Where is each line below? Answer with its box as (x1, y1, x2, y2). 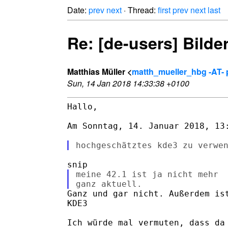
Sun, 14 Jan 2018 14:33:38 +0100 (67, 77, 189, 89)
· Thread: (122, 4, 158, 16)
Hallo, (67, 101, 98, 111)
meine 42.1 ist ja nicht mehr (75, 169, 218, 179)
